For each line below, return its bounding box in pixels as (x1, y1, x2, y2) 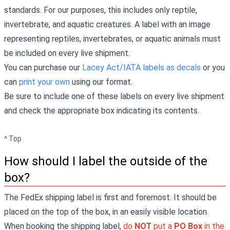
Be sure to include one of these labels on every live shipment (4, 91, 224, 101)
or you (201, 62, 225, 72)
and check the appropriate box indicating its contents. (4, 105, 199, 116)
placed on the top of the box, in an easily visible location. (4, 206, 208, 217)
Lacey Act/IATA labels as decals (82, 62, 201, 72)
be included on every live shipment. (4, 48, 130, 58)
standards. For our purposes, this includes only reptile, (4, 5, 197, 15)
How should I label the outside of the (4, 154, 207, 168)
